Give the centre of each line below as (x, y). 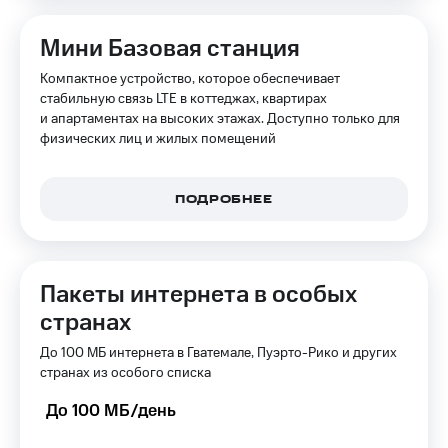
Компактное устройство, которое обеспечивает (190, 79)
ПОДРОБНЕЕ (224, 200)
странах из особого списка (125, 373)
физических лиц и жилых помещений (158, 139)
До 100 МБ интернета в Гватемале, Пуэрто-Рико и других (218, 353)
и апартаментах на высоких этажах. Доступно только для (220, 119)
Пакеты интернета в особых (198, 295)
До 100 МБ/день (111, 411)
